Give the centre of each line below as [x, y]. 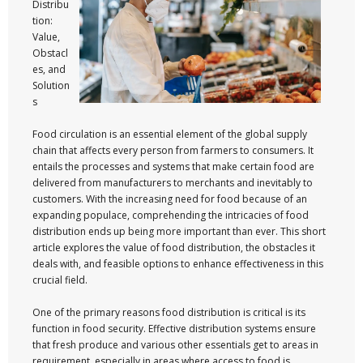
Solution [51, 85]
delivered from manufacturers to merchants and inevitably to [173, 183]
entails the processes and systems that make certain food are [173, 167]
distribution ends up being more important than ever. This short [179, 231]
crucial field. [60, 280]
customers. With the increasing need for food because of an [170, 199]
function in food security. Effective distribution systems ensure [174, 329]
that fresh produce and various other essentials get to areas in [175, 345]
